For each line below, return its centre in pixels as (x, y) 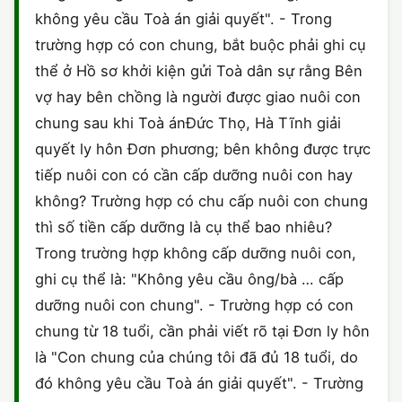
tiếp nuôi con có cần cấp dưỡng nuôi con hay (194, 175)
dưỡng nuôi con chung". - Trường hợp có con (194, 305)
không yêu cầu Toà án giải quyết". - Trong (184, 19)
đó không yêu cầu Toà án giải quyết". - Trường (199, 383)
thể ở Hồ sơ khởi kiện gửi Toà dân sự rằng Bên (199, 71)
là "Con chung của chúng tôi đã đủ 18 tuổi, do (197, 357)
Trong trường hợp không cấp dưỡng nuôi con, (196, 253)
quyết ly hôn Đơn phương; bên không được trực (203, 149)
